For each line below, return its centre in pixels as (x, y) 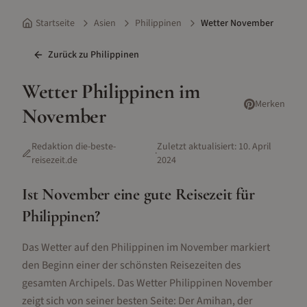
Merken (270, 104)
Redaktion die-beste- (74, 147)
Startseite (55, 23)
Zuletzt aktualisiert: (196, 147)
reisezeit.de (54, 160)
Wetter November (237, 23)
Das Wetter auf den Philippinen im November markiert (146, 247)
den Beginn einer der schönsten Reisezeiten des (132, 265)
